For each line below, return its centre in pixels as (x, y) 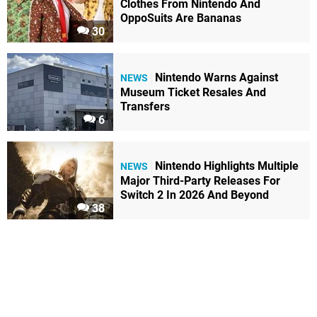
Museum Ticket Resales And (193, 93)
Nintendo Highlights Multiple (227, 166)
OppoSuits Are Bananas (181, 18)
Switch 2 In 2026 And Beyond (195, 195)
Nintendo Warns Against (217, 78)
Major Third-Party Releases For (200, 181)
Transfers (145, 107)
